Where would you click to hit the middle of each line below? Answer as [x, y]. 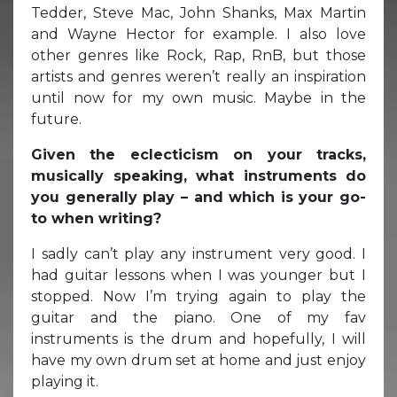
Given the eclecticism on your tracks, [198, 154]
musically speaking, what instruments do [198, 175]
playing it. [65, 381]
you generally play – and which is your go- [198, 197]
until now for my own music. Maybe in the [198, 97]
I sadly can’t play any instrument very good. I [198, 253]
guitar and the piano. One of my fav [198, 317]
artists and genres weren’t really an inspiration [198, 76]
